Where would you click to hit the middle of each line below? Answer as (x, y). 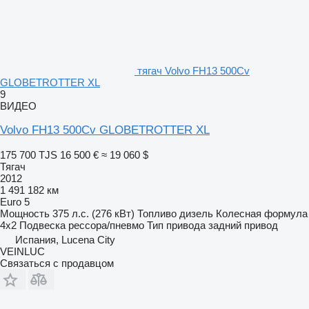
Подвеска (42, 225)
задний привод (243, 225)
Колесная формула (262, 213)
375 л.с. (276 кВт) (93, 213)
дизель (196, 213)
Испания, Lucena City (65, 239)
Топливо (157, 213)
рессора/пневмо (106, 225)
